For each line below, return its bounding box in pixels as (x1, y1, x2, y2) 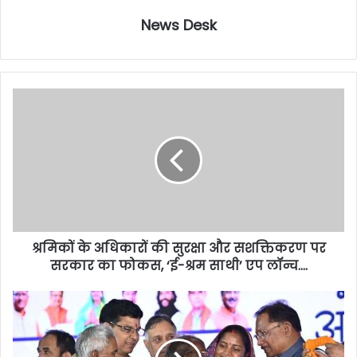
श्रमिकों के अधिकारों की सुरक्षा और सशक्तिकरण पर (31, 239, 326, 258)
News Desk (140, 15, 217, 36)
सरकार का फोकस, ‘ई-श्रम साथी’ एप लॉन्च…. (49, 257, 308, 276)
